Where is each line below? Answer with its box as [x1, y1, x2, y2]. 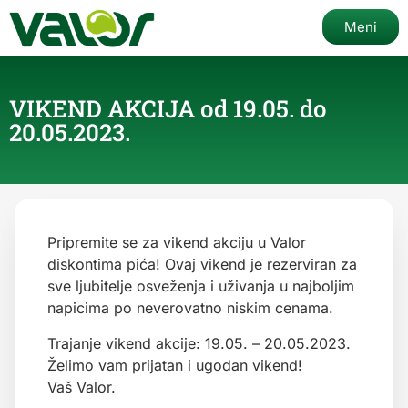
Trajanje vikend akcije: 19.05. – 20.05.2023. [47, 333, 351, 352]
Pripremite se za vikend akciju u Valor [47, 233, 306, 252]
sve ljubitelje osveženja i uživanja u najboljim [47, 277, 354, 296]
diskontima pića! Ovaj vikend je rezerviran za [47, 255, 357, 274]
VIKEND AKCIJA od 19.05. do [9, 93, 327, 125]
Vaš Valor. [47, 377, 120, 396]
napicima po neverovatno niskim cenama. [47, 299, 333, 318]
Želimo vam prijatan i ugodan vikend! [47, 355, 302, 374]
